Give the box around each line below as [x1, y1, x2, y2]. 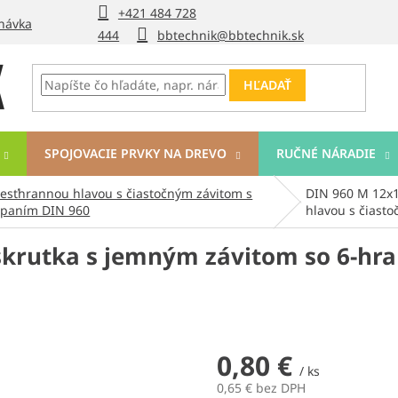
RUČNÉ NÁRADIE [276, 145, 376, 162]
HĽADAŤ [243, 76, 292, 94]
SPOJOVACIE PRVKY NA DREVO [44, 145, 227, 162]
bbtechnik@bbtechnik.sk [156, 27, 304, 44]
